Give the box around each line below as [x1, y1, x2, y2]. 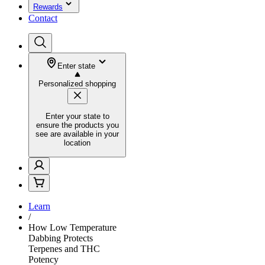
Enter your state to [45, 112, 109, 121]
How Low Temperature [28, 222, 117, 232]
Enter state [57, 62, 95, 70]
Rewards [33, 2, 63, 11]
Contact [28, 13, 57, 23]
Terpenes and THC [28, 243, 100, 254]
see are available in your [35, 130, 119, 139]
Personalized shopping [38, 79, 116, 88]
